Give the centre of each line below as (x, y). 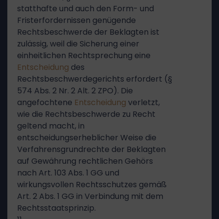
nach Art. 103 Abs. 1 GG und (68, 173)
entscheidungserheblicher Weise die (87, 138)
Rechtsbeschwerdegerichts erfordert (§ (95, 79)
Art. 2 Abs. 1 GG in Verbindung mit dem (90, 196)
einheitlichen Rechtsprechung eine (84, 55)
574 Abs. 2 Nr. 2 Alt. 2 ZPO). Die (75, 91)
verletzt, (143, 102)
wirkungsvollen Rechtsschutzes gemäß (92, 185)
